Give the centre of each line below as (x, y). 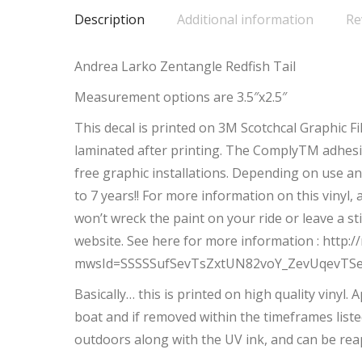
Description (109, 19)
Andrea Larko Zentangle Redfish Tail (185, 66)
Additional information (245, 19)
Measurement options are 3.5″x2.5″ (181, 97)
